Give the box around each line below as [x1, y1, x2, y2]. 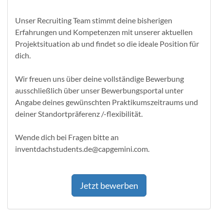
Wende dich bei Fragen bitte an [15, 132, 119, 142]
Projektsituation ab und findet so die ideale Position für [15, 38, 199, 48]
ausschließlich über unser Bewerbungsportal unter [15, 85, 183, 95]
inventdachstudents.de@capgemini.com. [15, 144, 149, 153]
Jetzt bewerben [80, 180, 138, 191]
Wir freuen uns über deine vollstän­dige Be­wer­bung [15, 73, 184, 83]
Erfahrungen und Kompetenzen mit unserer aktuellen [15, 27, 193, 36]
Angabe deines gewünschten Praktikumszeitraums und [15, 97, 198, 107]
